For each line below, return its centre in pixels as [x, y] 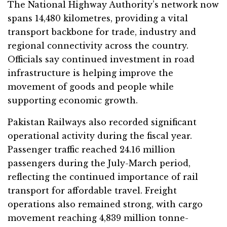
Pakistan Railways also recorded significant [102, 122]
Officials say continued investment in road [101, 59]
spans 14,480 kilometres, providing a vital [98, 18]
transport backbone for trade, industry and [102, 32]
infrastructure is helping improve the [90, 73]
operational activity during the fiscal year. [100, 136]
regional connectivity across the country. [98, 45]
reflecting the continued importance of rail [103, 177]
